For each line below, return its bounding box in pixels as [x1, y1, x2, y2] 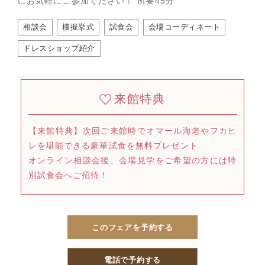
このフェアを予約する [92, 222, 173, 232]
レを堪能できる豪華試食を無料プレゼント [28, 141, 198, 151]
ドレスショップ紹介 [23, 43, 95, 53]
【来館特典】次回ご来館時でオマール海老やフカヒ [28, 126, 237, 136]
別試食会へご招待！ [28, 170, 109, 180]
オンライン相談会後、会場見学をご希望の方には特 [28, 156, 237, 166]
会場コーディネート [148, 22, 221, 31]
